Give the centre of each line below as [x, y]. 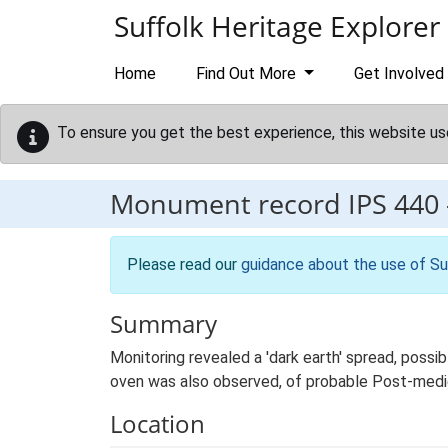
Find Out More [248, 73]
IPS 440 [393, 203]
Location [157, 423]
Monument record [229, 203]
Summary [163, 323]
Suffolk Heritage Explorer [277, 26]
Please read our [184, 264]
